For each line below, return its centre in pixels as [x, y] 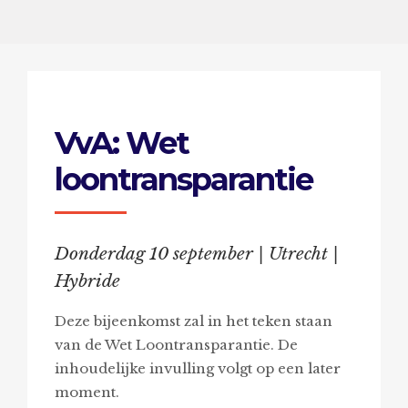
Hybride [87, 280]
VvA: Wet [121, 143]
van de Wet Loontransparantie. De [176, 344]
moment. [87, 392]
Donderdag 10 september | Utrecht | [196, 253]
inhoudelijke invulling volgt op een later [197, 368]
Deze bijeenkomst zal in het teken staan [193, 321]
